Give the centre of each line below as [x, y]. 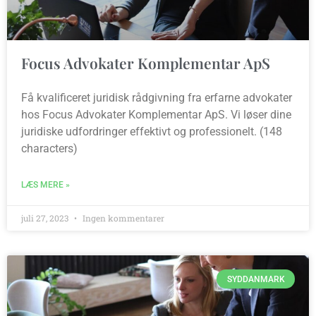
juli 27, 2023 [46, 218]
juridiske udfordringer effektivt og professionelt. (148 [152, 132]
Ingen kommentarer [122, 218]
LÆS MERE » [45, 185]
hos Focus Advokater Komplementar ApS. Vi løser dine [156, 115]
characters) [49, 149]
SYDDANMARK [256, 279]
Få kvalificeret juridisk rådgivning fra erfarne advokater [157, 98]
